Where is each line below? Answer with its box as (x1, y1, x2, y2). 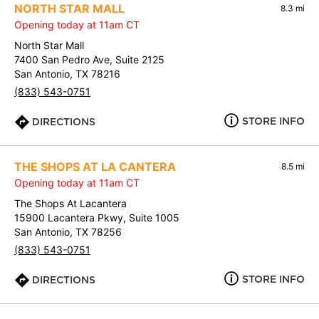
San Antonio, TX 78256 (14, 226, 122, 238)
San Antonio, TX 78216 (14, 68, 120, 80)
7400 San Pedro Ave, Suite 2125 (14, 53, 164, 66)
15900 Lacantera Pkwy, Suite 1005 (14, 211, 179, 224)
